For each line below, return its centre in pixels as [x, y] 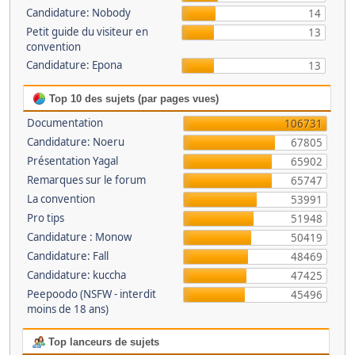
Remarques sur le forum [86, 180]
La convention [61, 199]
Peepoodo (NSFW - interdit [92, 294]
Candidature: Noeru [76, 142]
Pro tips [46, 218]
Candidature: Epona [74, 65]
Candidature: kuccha [76, 275]
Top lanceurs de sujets [102, 342]
